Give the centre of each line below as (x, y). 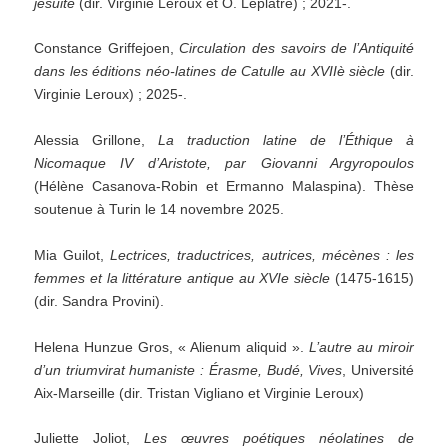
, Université (378, 369)
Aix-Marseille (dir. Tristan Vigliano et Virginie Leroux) (199, 392)
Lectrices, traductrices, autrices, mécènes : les (262, 254)
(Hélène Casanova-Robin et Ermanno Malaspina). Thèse (224, 186)
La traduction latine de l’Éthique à (286, 140)
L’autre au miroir (361, 346)
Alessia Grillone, (96, 140)
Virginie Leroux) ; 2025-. (111, 94)
